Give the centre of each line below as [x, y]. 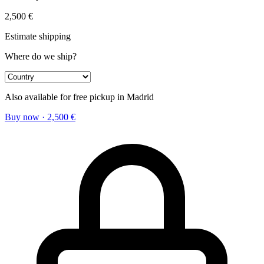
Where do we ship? [41, 56]
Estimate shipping [38, 36]
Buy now [22, 117]
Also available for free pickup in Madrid [79, 97]
